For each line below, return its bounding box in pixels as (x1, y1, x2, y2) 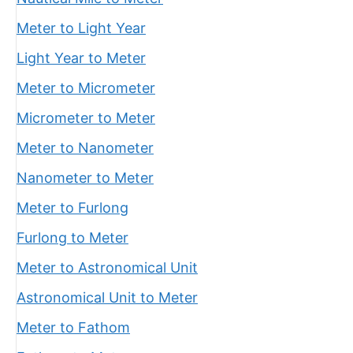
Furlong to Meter (17, 229, 128, 246)
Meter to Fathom (17, 319, 130, 336)
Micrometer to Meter (17, 110, 155, 126)
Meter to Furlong (17, 199, 128, 216)
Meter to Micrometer (17, 80, 155, 96)
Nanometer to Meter (17, 169, 154, 186)
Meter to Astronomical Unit (17, 259, 198, 276)
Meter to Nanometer (17, 139, 154, 156)
